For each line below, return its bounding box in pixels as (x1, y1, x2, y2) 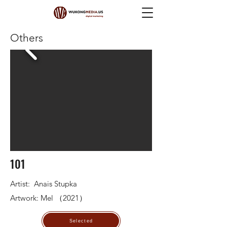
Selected (69, 218, 93, 223)
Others (10, 31, 43, 44)
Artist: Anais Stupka (10, 179, 77, 188)
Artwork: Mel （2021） (10, 193, 87, 203)
